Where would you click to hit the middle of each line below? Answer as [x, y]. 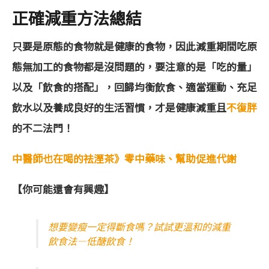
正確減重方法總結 [77, 17]
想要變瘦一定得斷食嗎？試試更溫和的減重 [139, 227]
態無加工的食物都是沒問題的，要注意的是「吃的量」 [134, 67]
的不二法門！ [43, 128]
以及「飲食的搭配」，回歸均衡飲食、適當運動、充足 [134, 87]
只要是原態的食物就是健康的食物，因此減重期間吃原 [134, 46]
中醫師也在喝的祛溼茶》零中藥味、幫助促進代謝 [124, 159]
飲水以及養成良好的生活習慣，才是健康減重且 [119, 107]
